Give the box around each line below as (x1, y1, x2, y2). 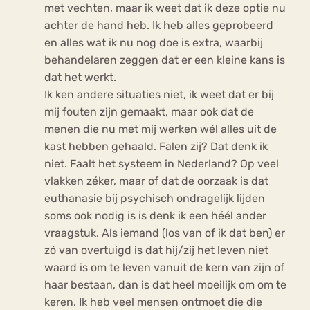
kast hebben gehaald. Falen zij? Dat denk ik (44, 140, 268, 154)
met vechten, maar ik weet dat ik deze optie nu (44, 1, 286, 15)
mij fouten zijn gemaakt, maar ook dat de (44, 105, 254, 119)
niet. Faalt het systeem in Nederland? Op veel (44, 157, 279, 171)
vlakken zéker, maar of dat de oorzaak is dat (44, 174, 268, 188)
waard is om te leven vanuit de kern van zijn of (44, 261, 284, 275)
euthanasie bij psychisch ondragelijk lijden (44, 192, 265, 206)
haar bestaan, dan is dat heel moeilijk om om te (44, 278, 286, 292)
